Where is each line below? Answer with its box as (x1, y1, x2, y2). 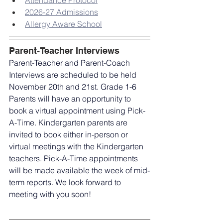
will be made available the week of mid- (9, 165, 150, 176)
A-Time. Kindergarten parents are (9, 117, 129, 128)
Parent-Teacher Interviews (9, 45, 119, 56)
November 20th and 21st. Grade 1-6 (9, 82, 138, 92)
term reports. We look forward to (9, 177, 123, 188)
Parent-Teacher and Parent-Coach (9, 58, 132, 68)
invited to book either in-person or (9, 129, 130, 140)
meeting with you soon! (9, 189, 91, 200)
